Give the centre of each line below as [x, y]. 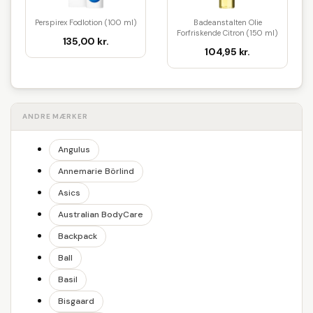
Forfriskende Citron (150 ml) [227, 33]
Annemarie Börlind [96, 171]
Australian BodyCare [101, 214]
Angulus [74, 150]
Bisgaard [76, 301]
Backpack [78, 236]
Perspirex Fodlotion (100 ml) [86, 22]
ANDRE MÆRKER [55, 116]
